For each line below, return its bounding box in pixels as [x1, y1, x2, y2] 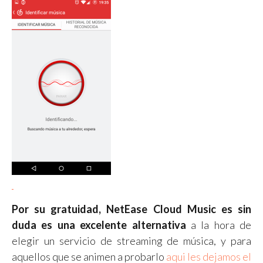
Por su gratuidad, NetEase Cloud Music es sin [12, 202, 251, 215]
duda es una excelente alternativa [12, 218, 186, 231]
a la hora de [186, 218, 251, 231]
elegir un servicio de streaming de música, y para [12, 234, 251, 247]
